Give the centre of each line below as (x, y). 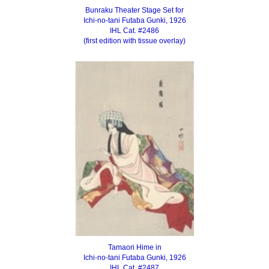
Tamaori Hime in (134, 248)
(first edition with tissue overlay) (134, 41)
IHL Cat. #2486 (134, 31)
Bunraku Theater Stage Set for (134, 11)
